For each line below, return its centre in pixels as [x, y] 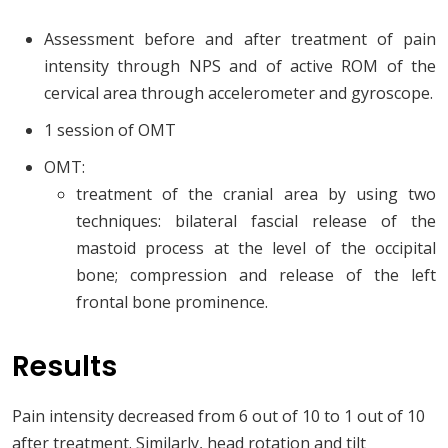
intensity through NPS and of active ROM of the [240, 66]
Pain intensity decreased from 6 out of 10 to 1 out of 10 [218, 416]
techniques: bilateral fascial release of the [256, 221]
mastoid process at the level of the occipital [256, 248]
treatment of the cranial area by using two [256, 194]
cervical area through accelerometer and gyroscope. [238, 93]
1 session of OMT [110, 130]
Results [64, 367]
